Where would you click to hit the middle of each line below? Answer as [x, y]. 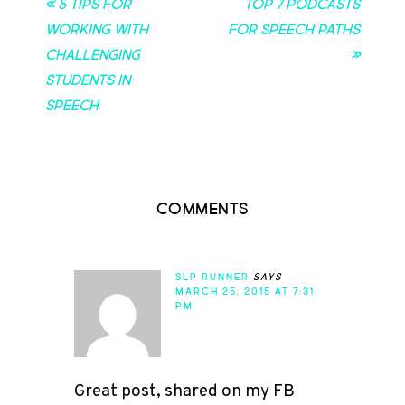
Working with [97, 29]
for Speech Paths [294, 29]
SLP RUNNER [212, 277]
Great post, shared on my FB [184, 391]
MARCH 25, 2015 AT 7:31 [245, 291]
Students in [88, 80]
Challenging [93, 55]
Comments [202, 208]
